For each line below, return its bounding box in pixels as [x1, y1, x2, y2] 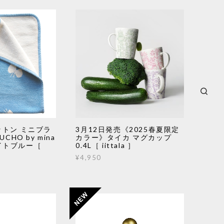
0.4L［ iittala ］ [75, 140, 135, 149]
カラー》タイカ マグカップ [75, 132, 172, 141]
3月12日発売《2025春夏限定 [75, 124, 180, 133]
